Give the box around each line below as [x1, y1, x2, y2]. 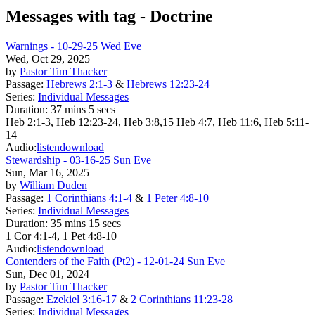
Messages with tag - [6, 6, 150, 25]
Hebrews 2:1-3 [46, 77, 112, 90]
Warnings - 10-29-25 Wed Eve [6, 39, 141, 52]
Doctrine [150, 6, 213, 25]
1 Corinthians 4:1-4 [46, 191, 132, 204]
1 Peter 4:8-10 [146, 191, 209, 204]
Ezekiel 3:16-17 [46, 292, 117, 305]
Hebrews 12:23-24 [127, 77, 210, 90]
